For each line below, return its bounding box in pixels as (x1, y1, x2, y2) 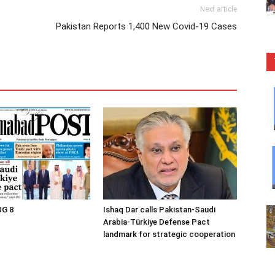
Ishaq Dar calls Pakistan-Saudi (103, 205, 215, 215)
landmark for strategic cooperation (103, 230, 235, 239)
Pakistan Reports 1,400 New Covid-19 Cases (56, 21, 237, 33)
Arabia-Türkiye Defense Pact (103, 217, 210, 227)
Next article (200, 5, 237, 14)
